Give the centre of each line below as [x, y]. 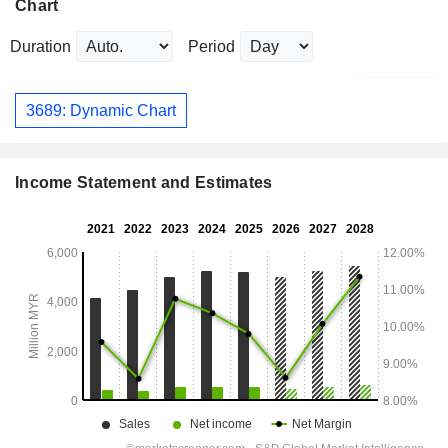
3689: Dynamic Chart [101, 110]
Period [211, 47]
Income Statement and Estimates [144, 183]
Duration [40, 47]
